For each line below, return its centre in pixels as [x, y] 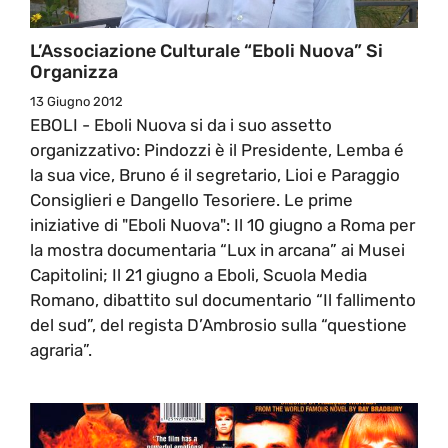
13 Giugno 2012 [76, 101]
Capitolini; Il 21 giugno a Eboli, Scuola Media [198, 274]
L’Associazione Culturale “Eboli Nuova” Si [206, 50]
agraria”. [61, 349]
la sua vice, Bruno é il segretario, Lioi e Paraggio [215, 174]
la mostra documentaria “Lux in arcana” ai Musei [217, 249]
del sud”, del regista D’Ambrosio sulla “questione [218, 324]
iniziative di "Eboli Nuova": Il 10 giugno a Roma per [222, 224]
